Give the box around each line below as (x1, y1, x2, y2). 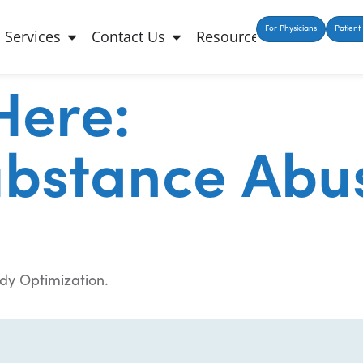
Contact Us (92, 27, 166, 47)
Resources (196, 27, 267, 47)
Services (5, 27, 62, 47)
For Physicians (264, 24, 317, 33)
